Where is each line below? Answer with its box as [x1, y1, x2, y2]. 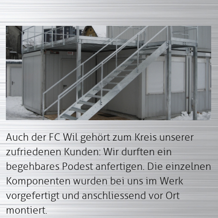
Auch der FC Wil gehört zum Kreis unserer [6, 130, 194, 144]
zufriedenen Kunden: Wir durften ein [6, 145, 172, 158]
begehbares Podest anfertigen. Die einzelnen [6, 160, 211, 173]
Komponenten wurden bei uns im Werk [6, 174, 183, 187]
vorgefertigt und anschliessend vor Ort [6, 189, 180, 202]
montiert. [6, 203, 47, 217]
